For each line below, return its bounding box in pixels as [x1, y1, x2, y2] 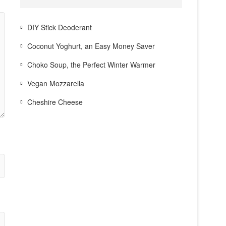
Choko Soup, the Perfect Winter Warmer [27, 60, 155, 70]
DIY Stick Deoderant [27, 22, 92, 32]
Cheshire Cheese [27, 97, 83, 107]
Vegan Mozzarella [27, 78, 84, 88]
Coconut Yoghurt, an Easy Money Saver [27, 41, 155, 51]
